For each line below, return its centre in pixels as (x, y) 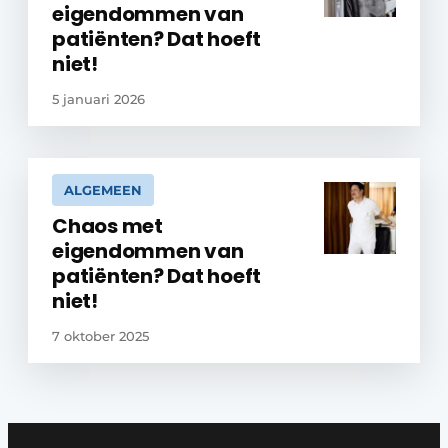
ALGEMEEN (103, 190)
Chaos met (107, 226)
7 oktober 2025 (100, 336)
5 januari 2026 (98, 99)
